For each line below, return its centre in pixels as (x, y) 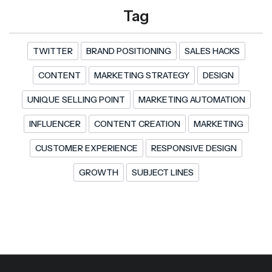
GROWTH (98, 173)
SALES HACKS (212, 51)
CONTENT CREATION (137, 124)
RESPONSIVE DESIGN (194, 148)
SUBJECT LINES (162, 173)
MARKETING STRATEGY (142, 76)
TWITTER (53, 51)
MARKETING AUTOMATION (192, 100)
